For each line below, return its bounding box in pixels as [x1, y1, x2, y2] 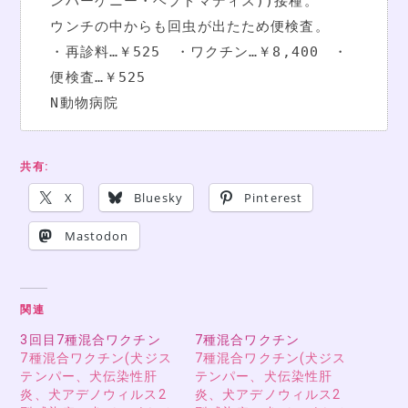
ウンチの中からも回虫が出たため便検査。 [50, 17, 330, 35]
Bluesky [134, 189, 183, 206]
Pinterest [244, 189, 303, 206]
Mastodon [64, 227, 129, 244]
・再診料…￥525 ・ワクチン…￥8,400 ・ [50, 43, 349, 60]
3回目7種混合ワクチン [20, 332, 161, 348]
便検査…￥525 [50, 68, 147, 86]
